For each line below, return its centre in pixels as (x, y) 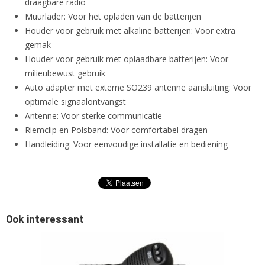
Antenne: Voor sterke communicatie (93, 116)
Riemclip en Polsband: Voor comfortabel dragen (116, 130)
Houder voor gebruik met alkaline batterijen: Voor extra (130, 30)
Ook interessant (45, 219)
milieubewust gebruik (65, 73)
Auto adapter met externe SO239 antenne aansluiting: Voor (138, 87)
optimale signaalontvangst (75, 101)
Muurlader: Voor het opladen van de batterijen (113, 16)
